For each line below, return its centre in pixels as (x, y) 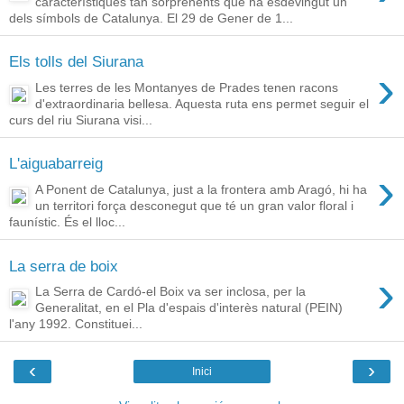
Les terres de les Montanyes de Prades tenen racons (187, 87)
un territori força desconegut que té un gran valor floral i (195, 206)
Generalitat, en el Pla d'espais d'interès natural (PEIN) (189, 308)
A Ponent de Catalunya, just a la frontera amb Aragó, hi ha (202, 190)
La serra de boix (64, 266)
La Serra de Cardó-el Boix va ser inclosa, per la (171, 292)
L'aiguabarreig (56, 164)
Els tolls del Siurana (76, 62)
